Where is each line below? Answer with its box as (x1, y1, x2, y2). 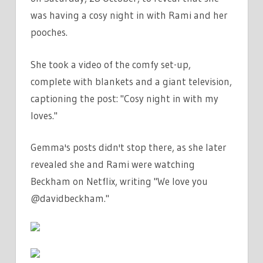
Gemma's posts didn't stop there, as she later (31, 141, 227, 154)
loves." (31, 109, 58, 122)
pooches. (31, 26, 68, 39)
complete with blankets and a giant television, (31, 75, 232, 87)
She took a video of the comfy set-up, (31, 58, 191, 70)
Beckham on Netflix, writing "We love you (31, 175, 208, 188)
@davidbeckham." (31, 192, 109, 205)
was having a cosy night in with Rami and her (31, 9, 228, 22)
